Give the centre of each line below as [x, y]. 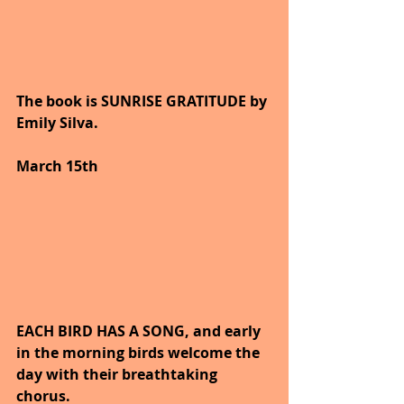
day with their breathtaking [119, 375]
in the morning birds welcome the [140, 353]
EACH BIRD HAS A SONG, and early [140, 331]
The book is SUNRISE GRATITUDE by [143, 101]
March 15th [57, 166]
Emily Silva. [57, 123]
